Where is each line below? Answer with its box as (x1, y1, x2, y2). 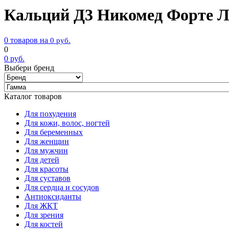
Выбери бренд (4, 63, 54, 72)
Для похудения (25, 109, 76, 118)
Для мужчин (25, 146, 68, 155)
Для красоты (25, 164, 68, 173)
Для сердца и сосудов (25, 182, 99, 192)
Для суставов (25, 173, 71, 182)
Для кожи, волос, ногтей (25, 118, 110, 127)
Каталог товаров (4, 91, 62, 101)
